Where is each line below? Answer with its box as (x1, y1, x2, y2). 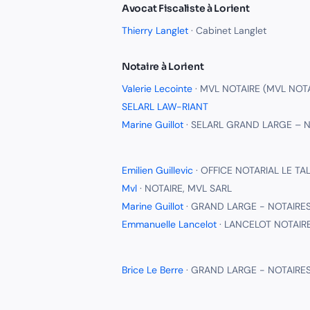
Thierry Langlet (122, 24, 188, 37)
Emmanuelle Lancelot (122, 218, 217, 230)
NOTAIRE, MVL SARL (145, 182, 232, 194)
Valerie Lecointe (122, 82, 192, 95)
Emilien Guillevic (122, 164, 193, 176)
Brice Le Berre (122, 264, 183, 276)
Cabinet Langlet (196, 24, 266, 37)
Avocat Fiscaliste (122, 2, 206, 15)
